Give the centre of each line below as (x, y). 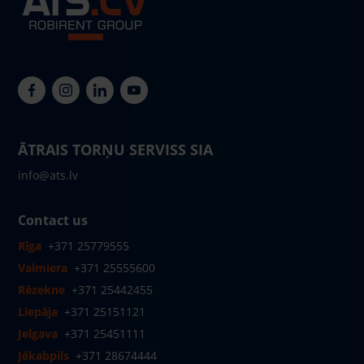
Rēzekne (41, 290)
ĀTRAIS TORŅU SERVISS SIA (115, 149)
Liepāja (38, 312)
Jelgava (38, 334)
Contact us (53, 220)
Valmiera (43, 268)
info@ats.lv (48, 175)
